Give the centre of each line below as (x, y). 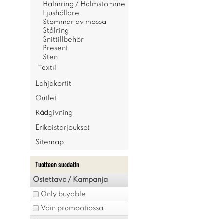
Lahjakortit (53, 84)
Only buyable (63, 194)
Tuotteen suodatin (57, 164)
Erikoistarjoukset (63, 128)
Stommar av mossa (74, 22)
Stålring (56, 31)
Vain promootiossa (72, 208)
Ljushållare (61, 13)
